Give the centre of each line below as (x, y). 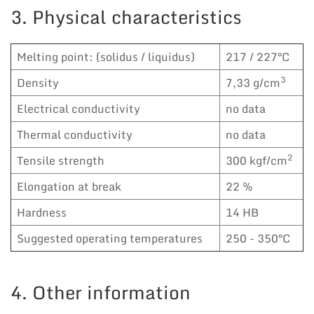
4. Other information (101, 292)
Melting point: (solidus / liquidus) (106, 56)
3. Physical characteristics (126, 16)
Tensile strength (61, 160)
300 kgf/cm (257, 160)
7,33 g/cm (253, 82)
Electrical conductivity (78, 108)
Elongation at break (69, 186)
